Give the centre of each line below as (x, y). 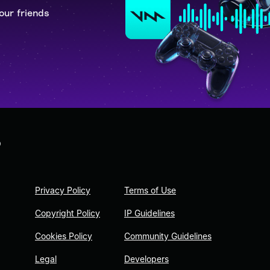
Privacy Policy (63, 190)
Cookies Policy (64, 236)
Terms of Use (150, 190)
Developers (146, 259)
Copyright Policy (67, 213)
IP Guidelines (149, 213)
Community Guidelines (168, 236)
